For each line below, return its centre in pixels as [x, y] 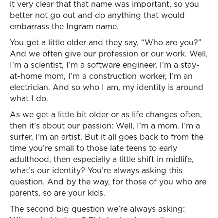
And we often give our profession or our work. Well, [109, 54]
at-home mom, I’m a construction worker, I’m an [101, 76]
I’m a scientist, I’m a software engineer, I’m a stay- [105, 65]
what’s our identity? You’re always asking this [96, 170]
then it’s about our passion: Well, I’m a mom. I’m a [105, 126]
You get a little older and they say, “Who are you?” [106, 42]
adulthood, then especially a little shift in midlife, [102, 159]
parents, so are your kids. [57, 193]
